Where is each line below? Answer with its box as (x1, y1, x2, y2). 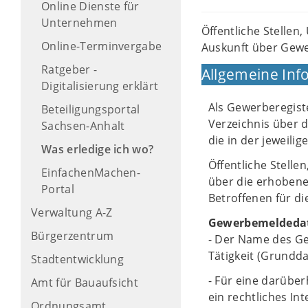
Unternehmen (41, 15, 118, 30)
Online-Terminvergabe (41, 38, 162, 54)
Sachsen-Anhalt (41, 118, 125, 133)
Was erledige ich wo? (41, 142, 154, 157)
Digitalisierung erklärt (41, 78, 159, 93)
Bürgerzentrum (31, 228, 114, 243)
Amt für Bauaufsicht (31, 275, 139, 290)
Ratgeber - (41, 62, 98, 77)
